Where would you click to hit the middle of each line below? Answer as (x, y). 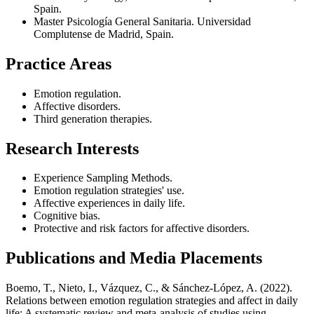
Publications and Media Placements (134, 258)
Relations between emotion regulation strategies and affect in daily (152, 301)
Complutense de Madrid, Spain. (104, 34)
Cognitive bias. (67, 216)
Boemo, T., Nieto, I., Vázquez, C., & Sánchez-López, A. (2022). (149, 288)
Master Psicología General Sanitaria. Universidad (142, 21)
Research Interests (72, 148)
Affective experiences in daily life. (109, 203)
